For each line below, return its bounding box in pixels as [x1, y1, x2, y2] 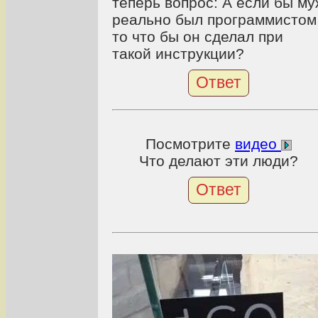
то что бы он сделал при [112, 28, 283, 45]
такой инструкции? [112, 45, 244, 62]
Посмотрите [146, 136, 235, 153]
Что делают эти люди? [139, 153, 298, 170]
